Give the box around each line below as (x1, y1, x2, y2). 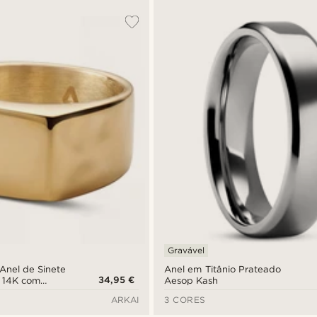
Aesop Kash (164, 275, 219, 286)
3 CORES (164, 294, 206, 305)
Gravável (168, 244, 205, 255)
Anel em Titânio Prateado (164, 263, 281, 275)
